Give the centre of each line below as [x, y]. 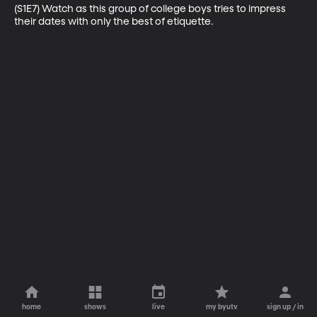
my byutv [222, 307]
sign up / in [286, 307]
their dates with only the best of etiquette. [114, 22]
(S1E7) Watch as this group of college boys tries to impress [151, 9]
